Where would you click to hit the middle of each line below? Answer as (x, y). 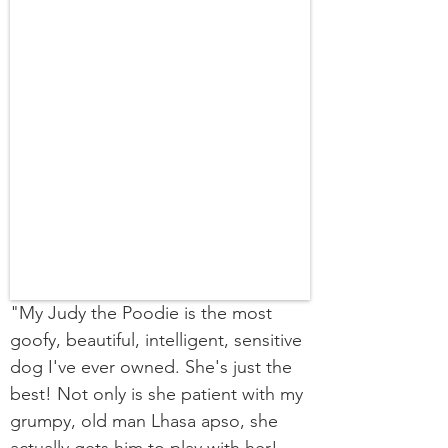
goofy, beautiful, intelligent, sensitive (156, 340)
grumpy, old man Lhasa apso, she (144, 421)
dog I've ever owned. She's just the (151, 367)
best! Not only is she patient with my (156, 394)
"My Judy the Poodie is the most (141, 313)
